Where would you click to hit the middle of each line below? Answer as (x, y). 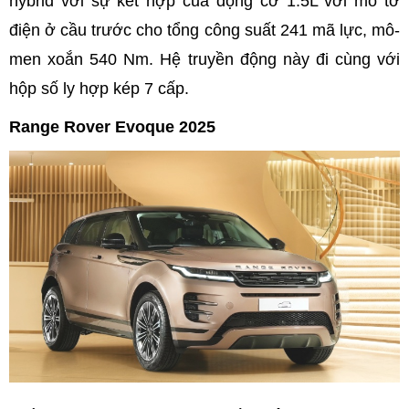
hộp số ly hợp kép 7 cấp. (99, 88)
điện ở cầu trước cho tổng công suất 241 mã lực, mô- (204, 30)
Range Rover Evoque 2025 (112, 126)
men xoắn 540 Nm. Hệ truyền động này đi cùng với (204, 59)
